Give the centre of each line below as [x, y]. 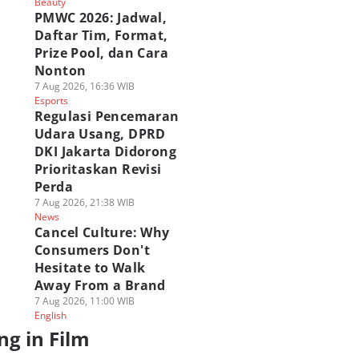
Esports [51, 101]
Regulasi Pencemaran [107, 116]
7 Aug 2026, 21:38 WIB [84, 202]
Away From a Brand [100, 285]
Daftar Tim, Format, [101, 35]
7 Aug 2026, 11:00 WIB [84, 301]
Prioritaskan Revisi [98, 169]
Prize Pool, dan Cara [101, 53]
